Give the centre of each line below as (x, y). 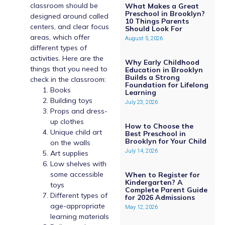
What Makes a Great (162, 6)
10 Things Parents (157, 21)
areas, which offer (60, 37)
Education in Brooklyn (164, 70)
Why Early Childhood (162, 63)
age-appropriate (78, 206)
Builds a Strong (152, 78)
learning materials (80, 217)
